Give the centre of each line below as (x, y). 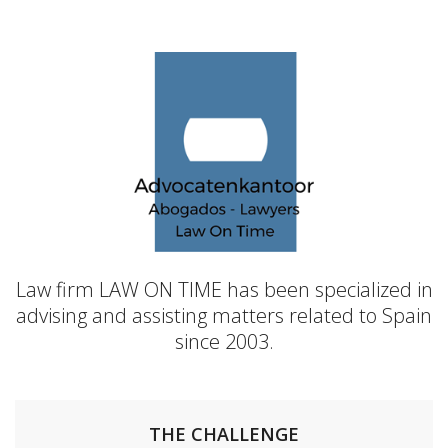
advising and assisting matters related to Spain (224, 315)
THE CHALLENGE (224, 434)
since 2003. (224, 341)
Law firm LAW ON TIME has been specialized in (224, 289)
